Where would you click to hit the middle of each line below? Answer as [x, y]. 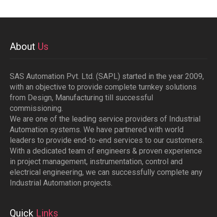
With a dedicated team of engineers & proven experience [106, 151]
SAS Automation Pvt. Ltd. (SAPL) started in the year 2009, [107, 77]
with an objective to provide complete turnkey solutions [103, 87]
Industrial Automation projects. [61, 183]
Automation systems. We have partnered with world [97, 130]
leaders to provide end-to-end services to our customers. [107, 140]
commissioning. [36, 108]
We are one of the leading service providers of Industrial [105, 119]
